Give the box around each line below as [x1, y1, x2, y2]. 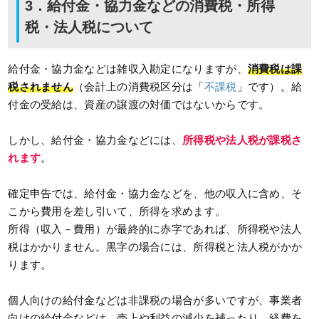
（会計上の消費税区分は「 [73, 80, 204, 93]
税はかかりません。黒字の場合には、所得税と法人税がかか [8, 241, 303, 253]
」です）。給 [236, 80, 303, 93]
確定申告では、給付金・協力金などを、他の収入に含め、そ [8, 187, 303, 200]
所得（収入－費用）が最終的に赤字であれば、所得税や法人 [8, 223, 303, 236]
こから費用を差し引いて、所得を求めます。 [8, 205, 226, 218]
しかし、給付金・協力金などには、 [8, 134, 183, 147]
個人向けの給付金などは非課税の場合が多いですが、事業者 [8, 294, 303, 307]
